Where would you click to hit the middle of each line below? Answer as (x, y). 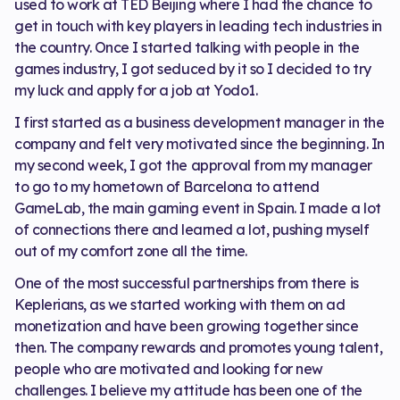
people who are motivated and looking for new (169, 368)
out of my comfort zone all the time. (131, 250)
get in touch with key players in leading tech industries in (198, 25)
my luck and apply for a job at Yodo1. (136, 90)
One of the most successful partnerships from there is (187, 283)
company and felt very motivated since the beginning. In (200, 143)
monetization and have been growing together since (187, 325)
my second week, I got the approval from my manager (193, 165)
